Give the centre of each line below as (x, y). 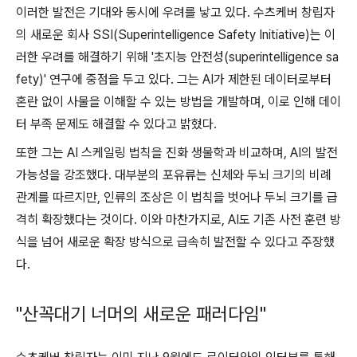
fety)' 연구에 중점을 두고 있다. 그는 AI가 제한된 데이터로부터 (174, 80)
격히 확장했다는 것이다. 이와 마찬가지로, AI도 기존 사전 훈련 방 (178, 220)
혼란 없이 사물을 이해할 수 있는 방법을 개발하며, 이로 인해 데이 (178, 102)
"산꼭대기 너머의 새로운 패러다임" (141, 314)
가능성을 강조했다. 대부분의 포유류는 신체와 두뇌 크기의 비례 (174, 175)
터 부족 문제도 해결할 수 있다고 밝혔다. (116, 124)
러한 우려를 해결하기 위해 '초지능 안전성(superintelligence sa (177, 57)
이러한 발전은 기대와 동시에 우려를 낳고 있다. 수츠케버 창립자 (175, 13)
